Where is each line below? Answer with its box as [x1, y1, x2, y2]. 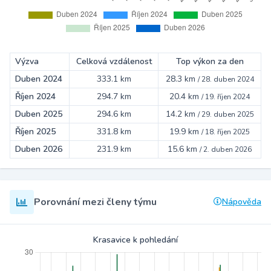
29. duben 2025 [201, 109, 254, 120]
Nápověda [222, 196, 261, 208]
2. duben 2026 [203, 145, 252, 155]
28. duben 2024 [201, 74, 254, 85]
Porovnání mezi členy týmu [34, 195, 157, 209]
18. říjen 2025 [205, 127, 250, 137]
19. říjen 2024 [205, 92, 250, 102]
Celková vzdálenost [76, 56, 152, 68]
